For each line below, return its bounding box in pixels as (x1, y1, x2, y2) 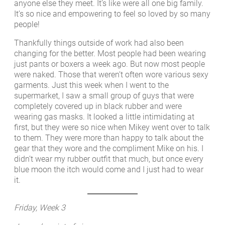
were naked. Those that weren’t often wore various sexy (14, 69, 208, 79)
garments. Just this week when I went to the (14, 80, 169, 90)
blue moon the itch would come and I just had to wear (14, 164, 203, 174)
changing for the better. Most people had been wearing (14, 48, 206, 58)
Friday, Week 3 (14, 203, 65, 213)
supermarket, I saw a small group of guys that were (14, 90, 194, 100)
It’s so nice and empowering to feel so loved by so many (14, 9, 210, 19)
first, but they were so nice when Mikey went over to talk (14, 122, 210, 132)
